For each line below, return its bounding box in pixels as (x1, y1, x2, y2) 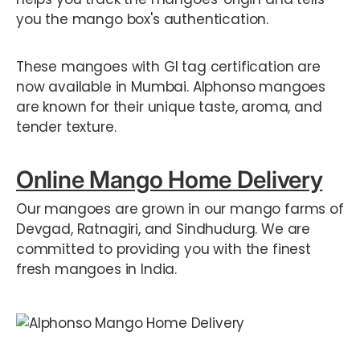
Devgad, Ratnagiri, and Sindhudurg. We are (16, 219, 311, 239)
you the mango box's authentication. (16, 10, 272, 30)
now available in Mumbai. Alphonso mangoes (16, 77, 326, 97)
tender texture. (16, 117, 117, 137)
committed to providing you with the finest (16, 239, 311, 260)
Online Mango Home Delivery (16, 166, 323, 194)
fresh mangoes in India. (16, 260, 181, 280)
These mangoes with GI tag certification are (16, 57, 321, 77)
